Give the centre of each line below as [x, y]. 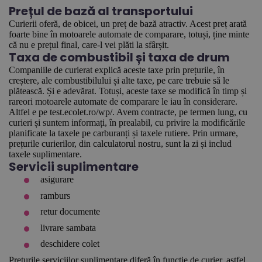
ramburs [56, 195]
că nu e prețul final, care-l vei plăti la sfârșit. [89, 45]
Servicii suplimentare [74, 167]
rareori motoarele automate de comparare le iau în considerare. [123, 101]
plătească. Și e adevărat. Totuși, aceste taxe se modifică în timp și [128, 91]
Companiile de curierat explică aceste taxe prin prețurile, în [117, 70]
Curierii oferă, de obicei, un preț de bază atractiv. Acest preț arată [128, 24]
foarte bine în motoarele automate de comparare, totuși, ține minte [129, 34]
